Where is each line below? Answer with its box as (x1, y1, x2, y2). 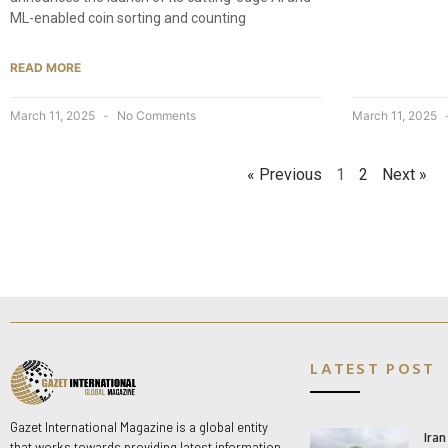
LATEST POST (310, 356, 436, 381)
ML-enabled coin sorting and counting (10, 10, 246, 27)
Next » (382, 165, 427, 185)
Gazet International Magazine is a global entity (10, 419, 268, 436)
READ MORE (10, 60, 81, 76)
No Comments (114, 108, 196, 124)
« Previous (247, 165, 322, 185)
